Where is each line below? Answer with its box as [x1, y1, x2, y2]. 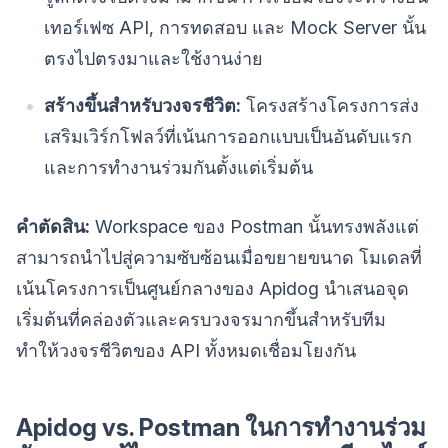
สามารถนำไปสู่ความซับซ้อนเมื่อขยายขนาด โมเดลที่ [16, 247, 422, 269]
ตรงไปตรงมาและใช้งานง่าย [44, 48, 263, 70]
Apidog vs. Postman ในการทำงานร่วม [16, 413, 426, 443]
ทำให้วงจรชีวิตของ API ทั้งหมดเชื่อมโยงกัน [16, 340, 356, 362]
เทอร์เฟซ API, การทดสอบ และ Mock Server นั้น [44, 17, 426, 39]
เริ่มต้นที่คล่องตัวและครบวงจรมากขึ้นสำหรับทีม [16, 309, 386, 331]
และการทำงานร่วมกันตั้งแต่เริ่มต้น [44, 157, 313, 179]
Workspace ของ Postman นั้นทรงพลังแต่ [90, 216, 419, 238]
